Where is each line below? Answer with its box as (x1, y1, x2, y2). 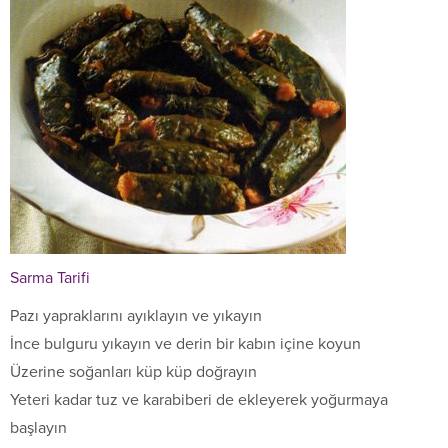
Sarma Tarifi (10, 268, 90, 289)
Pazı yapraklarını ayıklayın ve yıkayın (10, 306, 262, 327)
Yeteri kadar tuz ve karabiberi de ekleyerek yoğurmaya (10, 390, 388, 411)
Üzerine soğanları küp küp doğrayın (10, 362, 257, 383)
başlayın (10, 418, 67, 439)
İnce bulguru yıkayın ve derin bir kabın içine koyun (10, 334, 361, 355)
